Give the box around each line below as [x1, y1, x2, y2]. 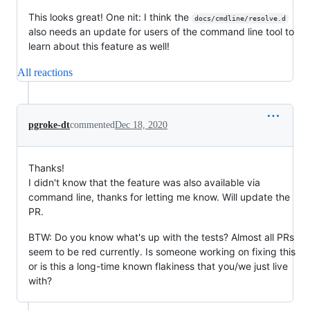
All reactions [17, 66, 73, 78]
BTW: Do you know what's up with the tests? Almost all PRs [28, 231, 294, 243]
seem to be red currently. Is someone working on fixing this [28, 246, 295, 257]
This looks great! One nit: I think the [28, 11, 192, 23]
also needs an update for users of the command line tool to [28, 26, 294, 37]
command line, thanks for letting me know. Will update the [28, 191, 290, 203]
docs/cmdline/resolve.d [194, 15, 286, 22]
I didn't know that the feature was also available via [28, 176, 260, 188]
